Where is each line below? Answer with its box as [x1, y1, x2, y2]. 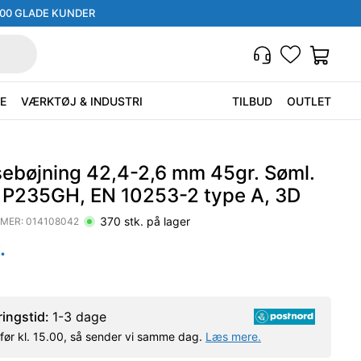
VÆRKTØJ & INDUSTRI [21, 93, 143, 108]
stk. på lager [121, 214, 190, 228]
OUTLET [287, 94, 331, 108]
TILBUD [232, 94, 272, 108]
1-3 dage [52, 309, 106, 325]
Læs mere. [205, 330, 261, 343]
